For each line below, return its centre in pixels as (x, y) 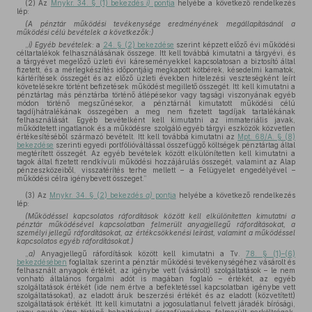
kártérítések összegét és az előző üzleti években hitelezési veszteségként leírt (156, 78)
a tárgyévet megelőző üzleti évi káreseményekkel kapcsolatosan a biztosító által (156, 61)
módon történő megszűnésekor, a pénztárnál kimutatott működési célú (156, 103)
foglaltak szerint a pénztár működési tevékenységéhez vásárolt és (181, 262)
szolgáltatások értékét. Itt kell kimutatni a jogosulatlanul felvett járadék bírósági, (156, 304)
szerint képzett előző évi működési (235, 45)
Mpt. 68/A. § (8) (267, 136)
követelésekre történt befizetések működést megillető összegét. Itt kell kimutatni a (156, 86)
